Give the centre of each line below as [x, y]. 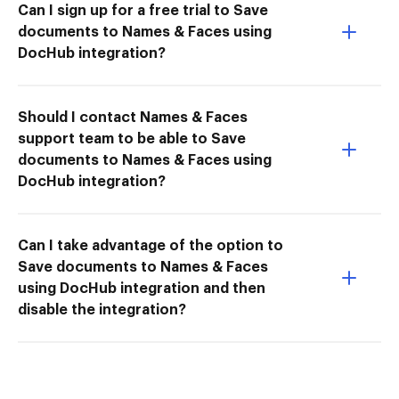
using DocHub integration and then [142, 288]
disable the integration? [102, 309]
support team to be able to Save [132, 138]
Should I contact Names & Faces [133, 117]
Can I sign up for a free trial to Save [143, 10]
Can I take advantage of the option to [151, 245]
